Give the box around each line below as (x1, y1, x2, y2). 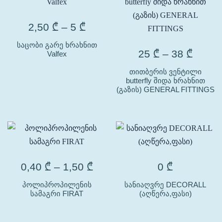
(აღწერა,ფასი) (139, 189, 192, 198)
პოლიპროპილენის (22, 180, 92, 189)
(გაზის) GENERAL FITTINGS (116, 85, 215, 94)
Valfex (47, 50, 67, 58)
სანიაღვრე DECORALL (124, 180, 206, 189)
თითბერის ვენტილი (129, 67, 202, 76)
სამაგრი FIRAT (30, 189, 83, 198)
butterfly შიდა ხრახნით (125, 76, 205, 85)
